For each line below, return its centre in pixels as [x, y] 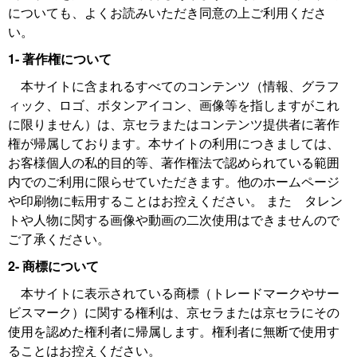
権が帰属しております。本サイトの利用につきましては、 [174, 143]
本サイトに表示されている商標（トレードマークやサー [174, 293]
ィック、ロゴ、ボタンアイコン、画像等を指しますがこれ [174, 105]
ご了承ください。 [59, 239]
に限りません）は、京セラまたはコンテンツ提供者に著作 [174, 124]
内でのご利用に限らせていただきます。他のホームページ [174, 181]
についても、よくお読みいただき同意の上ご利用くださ [167, 12]
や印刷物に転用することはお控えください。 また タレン [175, 200]
